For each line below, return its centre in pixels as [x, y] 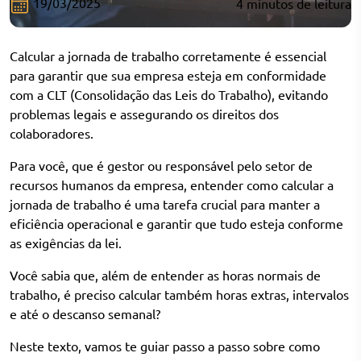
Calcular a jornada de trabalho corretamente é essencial [168, 56]
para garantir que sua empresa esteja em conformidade [168, 75]
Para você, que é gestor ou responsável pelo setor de [161, 166]
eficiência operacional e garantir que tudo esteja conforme [176, 224]
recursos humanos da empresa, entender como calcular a [172, 185]
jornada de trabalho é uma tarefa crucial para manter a [165, 204]
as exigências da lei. [66, 243]
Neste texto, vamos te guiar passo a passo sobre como [165, 346]
